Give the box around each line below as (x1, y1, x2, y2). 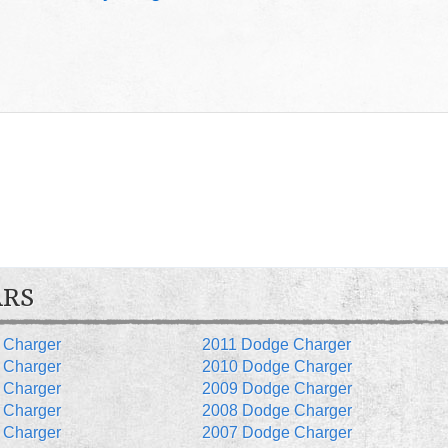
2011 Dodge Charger (201, 336, 351, 354)
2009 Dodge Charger (201, 380, 352, 398)
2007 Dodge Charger (201, 424, 352, 442)
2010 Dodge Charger (201, 358, 352, 376)
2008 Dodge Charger (201, 402, 352, 420)
